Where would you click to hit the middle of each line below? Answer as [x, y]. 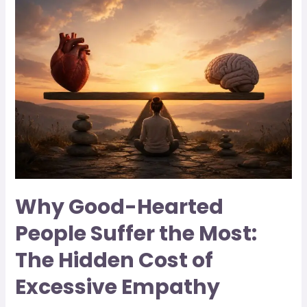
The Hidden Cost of [114, 261]
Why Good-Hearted [120, 207]
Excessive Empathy [118, 287]
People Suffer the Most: [136, 234]
